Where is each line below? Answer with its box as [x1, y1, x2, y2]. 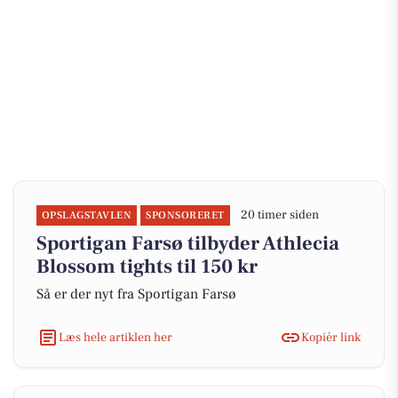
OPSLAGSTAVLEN [42, 209, 132, 222]
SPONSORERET [146, 209, 225, 222]
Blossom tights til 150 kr [36, 254, 258, 279]
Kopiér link [301, 329, 361, 346]
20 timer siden [240, 207, 319, 223]
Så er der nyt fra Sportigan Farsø [36, 285, 236, 303]
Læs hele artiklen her [59, 329, 172, 346]
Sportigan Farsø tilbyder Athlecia [36, 231, 339, 256]
